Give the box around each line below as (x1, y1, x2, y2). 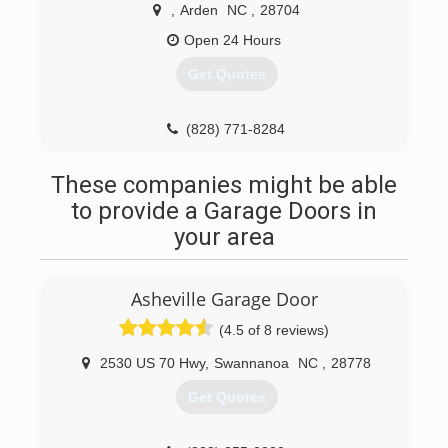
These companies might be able (51, 171, 397, 199)
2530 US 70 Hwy (100, 355, 205, 371)
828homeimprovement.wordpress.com (111, 151, 356, 168)
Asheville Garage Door (130, 287, 318, 311)
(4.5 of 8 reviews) (219, 322, 329, 338)
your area (173, 223, 275, 251)
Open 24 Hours (184, 32, 281, 48)
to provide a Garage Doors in (71, 197, 377, 225)
